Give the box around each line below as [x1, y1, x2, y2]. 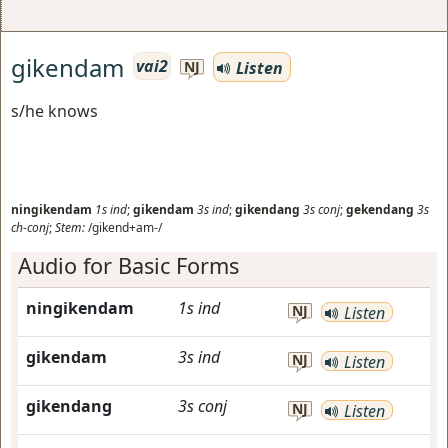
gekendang [346, 201, 414, 218]
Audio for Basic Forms [18, 251, 239, 280]
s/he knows [11, 100, 98, 122]
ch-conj [11, 219, 49, 236]
